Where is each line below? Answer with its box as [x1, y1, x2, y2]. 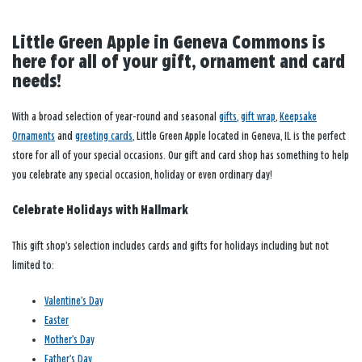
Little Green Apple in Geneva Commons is [12, 34, 325, 53]
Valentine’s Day [44, 295, 103, 308]
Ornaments [12, 130, 55, 143]
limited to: [12, 259, 54, 272]
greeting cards [75, 130, 133, 143]
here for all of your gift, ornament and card [12, 53, 345, 73]
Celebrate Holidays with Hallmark [12, 204, 188, 217]
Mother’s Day [44, 334, 95, 347]
